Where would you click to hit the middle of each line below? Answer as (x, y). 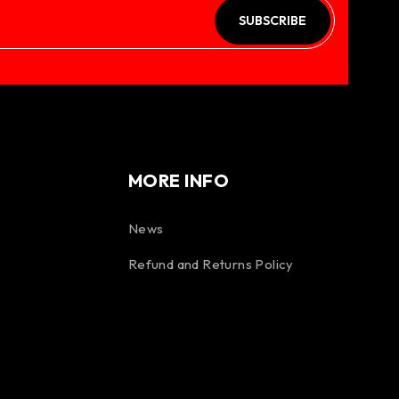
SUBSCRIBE (273, 20)
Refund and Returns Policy (211, 264)
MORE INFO (179, 180)
